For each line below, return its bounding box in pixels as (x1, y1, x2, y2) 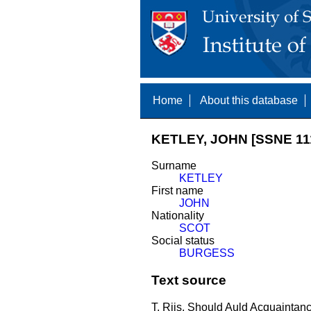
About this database (199, 94, 298, 106)
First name (151, 185, 203, 197)
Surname (151, 160, 196, 172)
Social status (151, 235, 215, 247)
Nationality (151, 210, 204, 222)
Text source (151, 273, 226, 288)
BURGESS (178, 247, 235, 260)
